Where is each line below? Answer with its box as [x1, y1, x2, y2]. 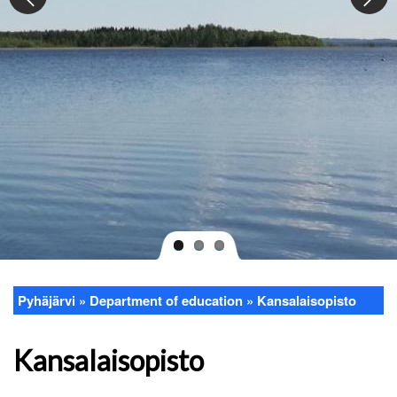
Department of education [86, 291, 246, 310]
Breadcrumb [18, 305, 105, 327]
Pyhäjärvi [18, 291, 75, 310]
